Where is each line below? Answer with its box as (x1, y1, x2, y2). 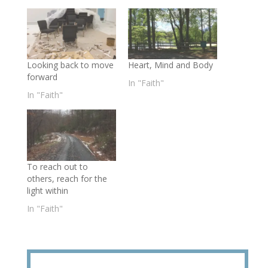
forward (26, 71, 57, 83)
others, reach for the (26, 172, 107, 184)
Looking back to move (26, 59, 114, 71)
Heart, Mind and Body (127, 59, 213, 71)
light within (26, 184, 68, 196)
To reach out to (26, 160, 88, 172)
